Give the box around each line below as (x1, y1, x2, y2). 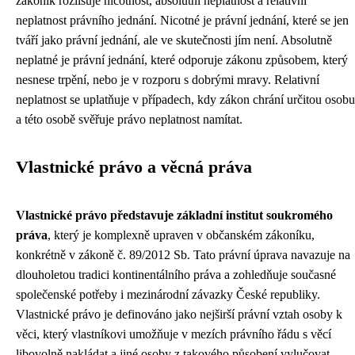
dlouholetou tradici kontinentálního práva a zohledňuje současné (16, 268, 336, 281)
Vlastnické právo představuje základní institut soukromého (16, 208, 333, 222)
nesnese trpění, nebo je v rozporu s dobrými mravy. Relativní (16, 73, 319, 86)
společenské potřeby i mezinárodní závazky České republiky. (16, 288, 320, 301)
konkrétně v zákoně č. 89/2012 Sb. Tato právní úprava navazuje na (16, 248, 350, 261)
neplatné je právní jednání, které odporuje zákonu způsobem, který (16, 53, 348, 67)
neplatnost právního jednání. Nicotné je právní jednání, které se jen (16, 13, 349, 27)
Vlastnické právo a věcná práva (16, 158, 252, 177)
